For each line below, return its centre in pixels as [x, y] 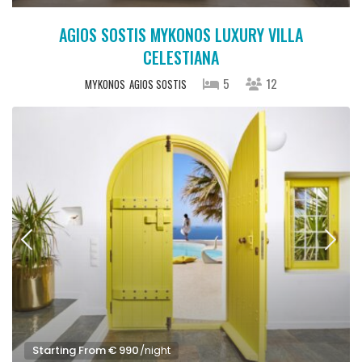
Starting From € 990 [86, 350]
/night [154, 350]
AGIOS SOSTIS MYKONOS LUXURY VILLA [181, 35]
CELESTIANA [181, 58]
